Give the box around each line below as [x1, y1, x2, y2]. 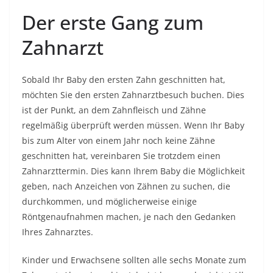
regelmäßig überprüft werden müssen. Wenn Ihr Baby [22, 119, 244, 131]
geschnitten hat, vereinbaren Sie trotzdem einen [22, 150, 221, 161]
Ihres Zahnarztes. [22, 226, 93, 238]
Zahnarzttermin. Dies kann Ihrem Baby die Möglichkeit [22, 165, 245, 177]
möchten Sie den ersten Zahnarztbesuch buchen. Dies [22, 89, 244, 101]
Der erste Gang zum [22, 9, 204, 35]
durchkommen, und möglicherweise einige [22, 196, 197, 207]
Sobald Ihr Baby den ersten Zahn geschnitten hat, [22, 74, 225, 85]
